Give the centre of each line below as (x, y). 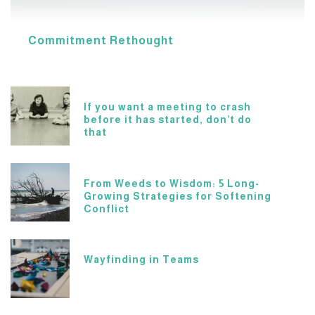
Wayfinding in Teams (141, 260)
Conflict (106, 208)
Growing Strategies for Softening (177, 196)
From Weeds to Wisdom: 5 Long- (171, 183)
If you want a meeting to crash (167, 107)
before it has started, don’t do (167, 119)
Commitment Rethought (101, 40)
